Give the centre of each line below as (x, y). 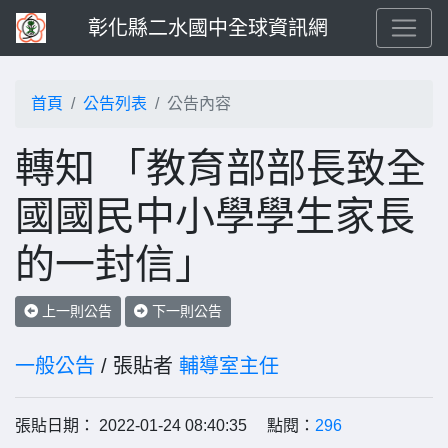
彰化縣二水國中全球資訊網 (208, 28)
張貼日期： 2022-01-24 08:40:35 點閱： (165, 425)
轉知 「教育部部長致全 (220, 168)
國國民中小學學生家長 (215, 216)
